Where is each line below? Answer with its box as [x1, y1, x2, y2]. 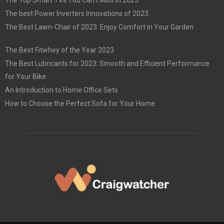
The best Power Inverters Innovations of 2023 [5, 9, 148, 17]
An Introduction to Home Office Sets [5, 85, 118, 94]
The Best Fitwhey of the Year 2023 [5, 45, 114, 54]
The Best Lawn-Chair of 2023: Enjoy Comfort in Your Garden [5, 22, 193, 31]
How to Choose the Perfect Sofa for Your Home [5, 99, 155, 107]
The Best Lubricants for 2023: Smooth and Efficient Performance [5, 59, 209, 67]
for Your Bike [5, 72, 46, 80]
